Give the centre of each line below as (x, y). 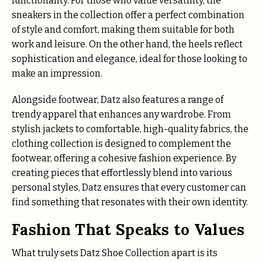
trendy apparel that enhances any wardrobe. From (121, 114)
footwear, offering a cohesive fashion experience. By (124, 158)
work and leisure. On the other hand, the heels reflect (127, 44)
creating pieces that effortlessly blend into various (122, 173)
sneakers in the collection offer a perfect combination (128, 15)
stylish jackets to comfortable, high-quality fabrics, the (130, 129)
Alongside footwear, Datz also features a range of (118, 99)
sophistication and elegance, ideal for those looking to (130, 59)
